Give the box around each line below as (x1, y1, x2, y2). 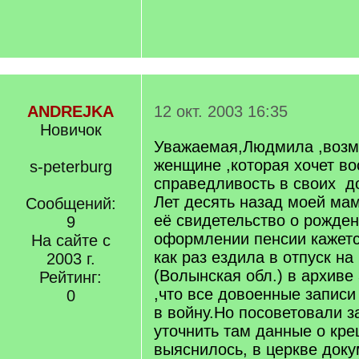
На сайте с (30, 232, 111, 249)
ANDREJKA (27, 103, 114, 120)
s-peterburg (29, 158, 112, 175)
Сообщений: (25, 195, 116, 212)
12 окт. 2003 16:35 (154, 103, 288, 120)
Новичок (39, 121, 102, 139)
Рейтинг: (39, 268, 102, 286)
